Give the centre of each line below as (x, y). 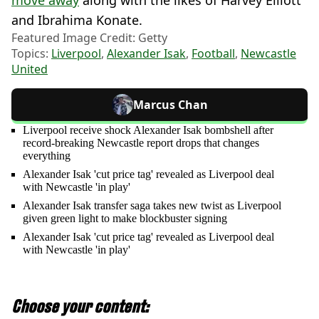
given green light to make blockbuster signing (125, 219)
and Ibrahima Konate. (77, 20)
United (30, 69)
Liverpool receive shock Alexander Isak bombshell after (148, 130)
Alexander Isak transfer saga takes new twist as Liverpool (152, 206)
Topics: (31, 54)
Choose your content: (80, 307)
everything (47, 156)
